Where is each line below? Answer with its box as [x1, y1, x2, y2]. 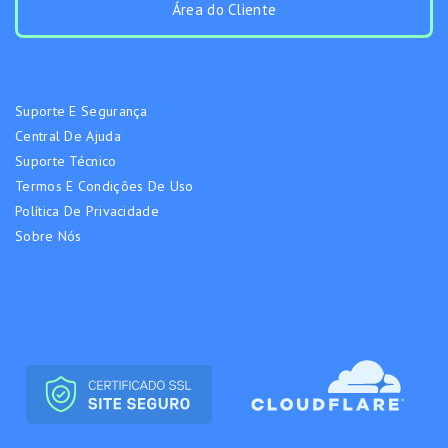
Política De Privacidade [15, 202, 159, 221]
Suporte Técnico [15, 152, 117, 171]
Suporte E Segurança [15, 102, 148, 121]
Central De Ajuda [15, 127, 121, 146]
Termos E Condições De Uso [15, 177, 194, 196]
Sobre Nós [15, 227, 82, 246]
